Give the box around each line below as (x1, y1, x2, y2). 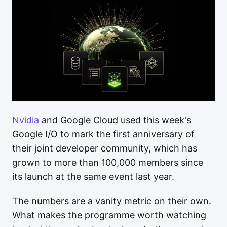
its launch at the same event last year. (12, 171, 174, 182)
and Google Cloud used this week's (39, 114, 191, 125)
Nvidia (12, 114, 39, 125)
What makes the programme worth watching (12, 209, 206, 220)
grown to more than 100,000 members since (12, 157, 203, 168)
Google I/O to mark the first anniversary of (12, 128, 195, 139)
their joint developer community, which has (12, 142, 197, 154)
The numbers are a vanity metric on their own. (12, 195, 211, 206)
